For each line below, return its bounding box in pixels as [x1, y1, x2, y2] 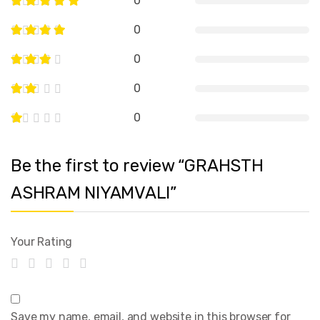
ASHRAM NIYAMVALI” [11, 183, 176, 204]
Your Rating [11, 234, 73, 249]
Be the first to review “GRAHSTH [11, 156, 264, 176]
